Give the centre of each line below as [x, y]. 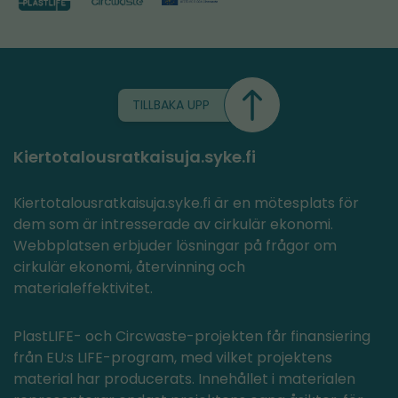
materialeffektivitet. [83, 289]
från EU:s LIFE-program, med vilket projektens [173, 358]
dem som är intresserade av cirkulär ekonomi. [173, 225]
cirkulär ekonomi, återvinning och [129, 267]
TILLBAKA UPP [171, 104]
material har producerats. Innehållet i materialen [184, 379]
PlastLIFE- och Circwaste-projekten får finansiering [192, 337]
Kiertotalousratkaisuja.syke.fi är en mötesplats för [186, 203]
